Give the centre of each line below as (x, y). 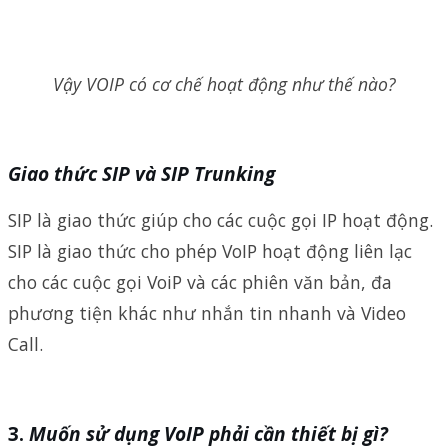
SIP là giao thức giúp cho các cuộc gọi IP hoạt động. (220, 220)
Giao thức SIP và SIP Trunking (141, 173)
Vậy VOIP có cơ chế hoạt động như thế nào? (224, 83)
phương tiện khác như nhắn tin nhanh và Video (207, 313)
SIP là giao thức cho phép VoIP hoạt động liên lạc (210, 251)
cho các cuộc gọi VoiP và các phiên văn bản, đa (200, 282)
